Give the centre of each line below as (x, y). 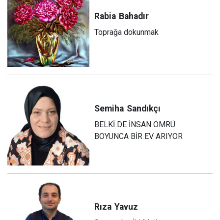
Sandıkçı (144, 108)
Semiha (109, 108)
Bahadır (134, 16)
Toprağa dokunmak (127, 32)
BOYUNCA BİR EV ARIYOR (139, 136)
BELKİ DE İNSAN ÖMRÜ (135, 124)
